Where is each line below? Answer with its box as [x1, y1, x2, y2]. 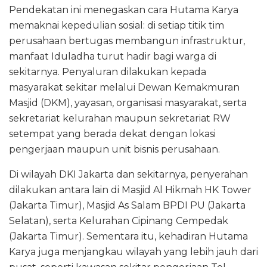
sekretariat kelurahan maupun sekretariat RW [9, 113, 231, 125]
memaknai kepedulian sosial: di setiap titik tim [9, 20, 224, 32]
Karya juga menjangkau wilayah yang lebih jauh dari [9, 246, 258, 258]
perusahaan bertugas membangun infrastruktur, [9, 35, 245, 47]
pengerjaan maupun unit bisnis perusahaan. [9, 144, 220, 156]
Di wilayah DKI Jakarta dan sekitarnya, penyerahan [9, 169, 248, 181]
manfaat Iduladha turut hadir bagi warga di [9, 51, 216, 63]
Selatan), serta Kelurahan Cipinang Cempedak [9, 215, 228, 227]
